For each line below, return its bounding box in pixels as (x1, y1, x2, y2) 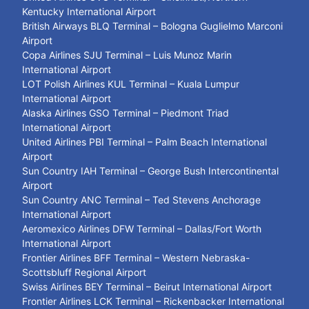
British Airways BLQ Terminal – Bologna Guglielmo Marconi (22, 19, 283, 32)
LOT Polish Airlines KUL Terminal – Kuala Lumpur (22, 77, 239, 90)
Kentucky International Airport (22, 5, 156, 17)
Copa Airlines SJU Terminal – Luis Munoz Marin (22, 48, 232, 61)
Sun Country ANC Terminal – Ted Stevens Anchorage (22, 193, 261, 206)
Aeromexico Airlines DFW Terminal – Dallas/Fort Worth (22, 222, 261, 235)
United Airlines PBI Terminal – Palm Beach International (22, 135, 267, 148)
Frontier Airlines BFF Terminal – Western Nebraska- (22, 251, 250, 263)
